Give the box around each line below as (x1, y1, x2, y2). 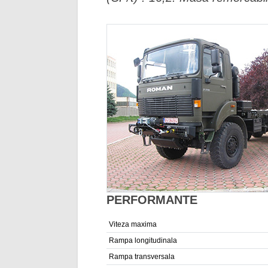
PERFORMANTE (106, 193, 197, 206)
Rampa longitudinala (109, 236, 177, 245)
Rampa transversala (109, 252, 175, 261)
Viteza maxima (109, 220, 157, 229)
